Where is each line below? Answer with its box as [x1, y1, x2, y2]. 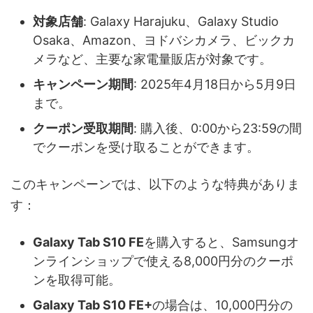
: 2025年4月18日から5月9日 [133, 77, 296, 92]
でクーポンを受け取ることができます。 [33, 140, 259, 155]
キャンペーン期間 [33, 77, 133, 92]
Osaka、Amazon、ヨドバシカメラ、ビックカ [33, 33, 295, 48]
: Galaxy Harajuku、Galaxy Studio [83, 14, 279, 29]
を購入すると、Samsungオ [144, 235, 299, 250]
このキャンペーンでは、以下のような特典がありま [10, 176, 300, 191]
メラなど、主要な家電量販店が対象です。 [33, 52, 272, 67]
